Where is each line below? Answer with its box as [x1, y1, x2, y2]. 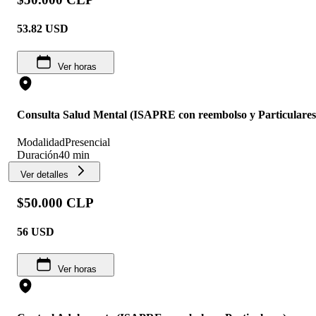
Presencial [65, 136, 110, 149]
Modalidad [17, 136, 65, 149]
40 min [59, 149, 90, 162]
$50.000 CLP [17, 195, 94, 210]
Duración [17, 149, 59, 162]
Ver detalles [20, 169, 68, 181]
